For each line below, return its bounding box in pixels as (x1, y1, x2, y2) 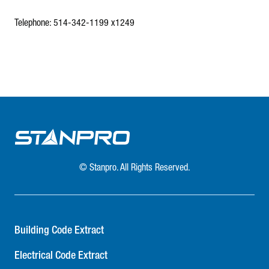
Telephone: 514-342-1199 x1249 (14, 19, 134, 28)
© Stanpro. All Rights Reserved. (79, 164, 190, 172)
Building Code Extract (14, 226, 104, 235)
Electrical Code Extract (14, 251, 107, 261)
